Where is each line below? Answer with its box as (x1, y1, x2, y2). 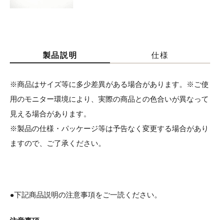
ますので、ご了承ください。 (10, 139, 106, 148)
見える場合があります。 (10, 110, 91, 118)
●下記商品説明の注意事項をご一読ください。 (10, 191, 162, 199)
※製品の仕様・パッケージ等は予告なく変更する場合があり (10, 124, 209, 133)
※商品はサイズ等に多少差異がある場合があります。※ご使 (10, 80, 209, 89)
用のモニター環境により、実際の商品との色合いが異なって (10, 95, 209, 104)
